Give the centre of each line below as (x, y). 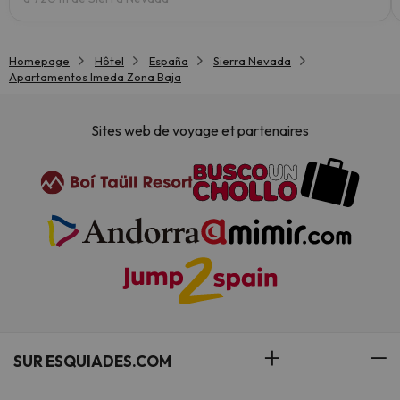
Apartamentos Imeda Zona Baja (95, 77)
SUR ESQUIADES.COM (92, 362)
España (169, 61)
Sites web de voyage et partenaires (200, 131)
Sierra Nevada (252, 61)
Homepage (39, 61)
